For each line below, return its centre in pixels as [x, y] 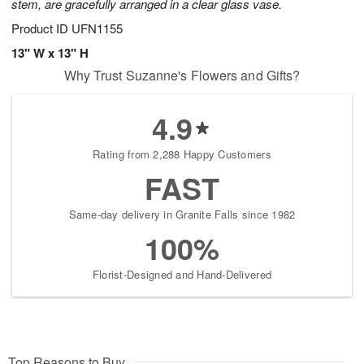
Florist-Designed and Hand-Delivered [182, 275]
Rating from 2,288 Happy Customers [182, 154]
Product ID [41, 28]
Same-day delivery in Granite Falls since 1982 [182, 214]
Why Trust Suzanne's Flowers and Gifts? [182, 76]
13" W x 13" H [50, 53]
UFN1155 [97, 28]
